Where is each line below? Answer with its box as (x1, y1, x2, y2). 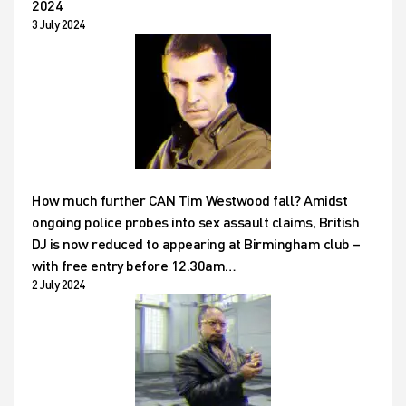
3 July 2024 (32, 17, 85, 33)
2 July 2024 (32, 277, 85, 293)
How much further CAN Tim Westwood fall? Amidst (32, 191, 347, 209)
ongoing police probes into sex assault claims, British (32, 213, 359, 231)
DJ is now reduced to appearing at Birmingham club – (32, 235, 361, 253)
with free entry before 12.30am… (32, 256, 237, 275)
